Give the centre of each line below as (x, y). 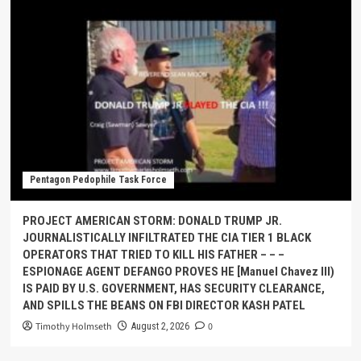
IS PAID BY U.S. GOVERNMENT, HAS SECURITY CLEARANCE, (173, 288)
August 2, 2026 (160, 326)
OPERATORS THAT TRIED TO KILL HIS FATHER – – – (153, 255)
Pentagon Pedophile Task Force (98, 180)
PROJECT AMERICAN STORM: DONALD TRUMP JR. (152, 221)
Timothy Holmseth (73, 327)
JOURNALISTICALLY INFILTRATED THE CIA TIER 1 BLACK (166, 238)
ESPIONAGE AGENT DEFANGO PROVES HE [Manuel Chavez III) (178, 272)
